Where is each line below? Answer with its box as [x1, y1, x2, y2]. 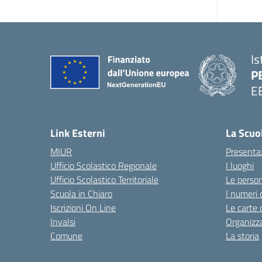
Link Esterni [50, 125, 105, 141]
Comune [50, 229, 82, 243]
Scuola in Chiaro [50, 187, 112, 201]
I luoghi [226, 158, 254, 173]
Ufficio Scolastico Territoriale [50, 173, 158, 187]
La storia [226, 229, 259, 243]
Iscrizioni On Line [50, 201, 116, 215]
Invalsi [50, 215, 75, 229]
